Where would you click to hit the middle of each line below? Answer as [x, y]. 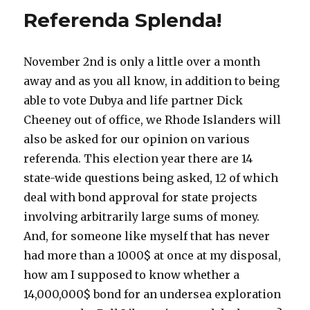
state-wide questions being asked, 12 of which [151, 177]
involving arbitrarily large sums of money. [142, 216]
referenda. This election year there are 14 [138, 158]
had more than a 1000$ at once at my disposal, [153, 255]
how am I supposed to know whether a [132, 274]
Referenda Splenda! [123, 20]
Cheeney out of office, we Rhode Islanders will [153, 119]
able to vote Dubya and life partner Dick [134, 100]
